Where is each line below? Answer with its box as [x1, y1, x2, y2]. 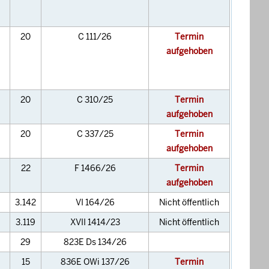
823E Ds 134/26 [63, 237, 127, 248]
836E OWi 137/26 [60, 256, 130, 268]
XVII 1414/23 [70, 217, 120, 228]
